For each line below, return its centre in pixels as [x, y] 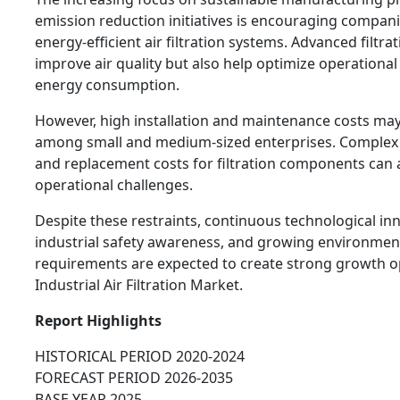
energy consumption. [107, 85]
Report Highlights [98, 321]
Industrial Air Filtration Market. [139, 285]
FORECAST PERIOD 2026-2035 [134, 378]
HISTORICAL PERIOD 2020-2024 [140, 357]
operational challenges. [114, 185]
